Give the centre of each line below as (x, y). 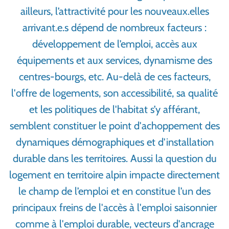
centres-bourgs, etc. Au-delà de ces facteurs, (114, 77)
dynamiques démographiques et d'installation (114, 142)
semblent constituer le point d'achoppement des (114, 126)
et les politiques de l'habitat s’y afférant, (114, 109)
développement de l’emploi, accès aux (114, 44)
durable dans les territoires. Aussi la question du (114, 158)
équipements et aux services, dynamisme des (114, 60)
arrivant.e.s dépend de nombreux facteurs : (114, 28)
